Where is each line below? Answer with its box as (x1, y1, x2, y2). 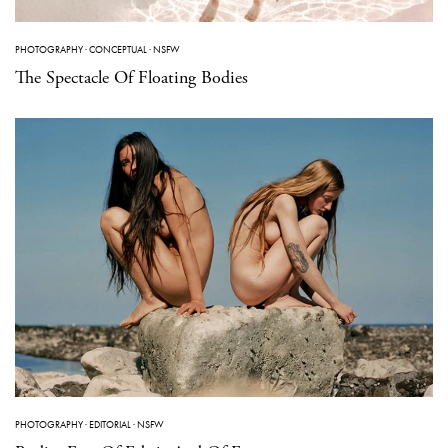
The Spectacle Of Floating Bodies (15, 66, 248, 90)
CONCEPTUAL (89, 43, 147, 57)
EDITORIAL (89, 417, 131, 431)
